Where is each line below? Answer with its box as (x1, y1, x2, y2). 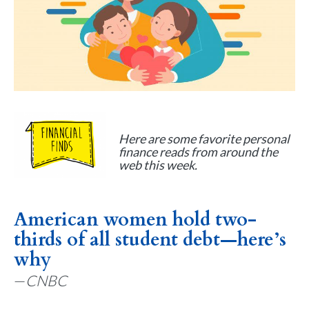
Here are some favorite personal (119, 131, 290, 146)
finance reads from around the (119, 144, 278, 159)
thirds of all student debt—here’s (14, 226, 286, 252)
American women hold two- (14, 206, 257, 232)
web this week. (119, 157, 197, 172)
